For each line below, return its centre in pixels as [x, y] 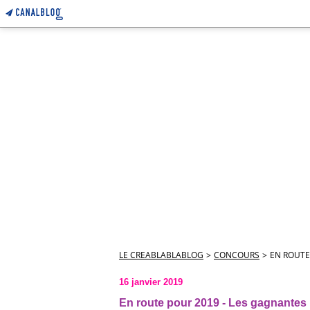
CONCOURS [237, 255]
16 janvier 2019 [151, 282]
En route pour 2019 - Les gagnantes [213, 303]
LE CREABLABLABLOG [161, 255]
